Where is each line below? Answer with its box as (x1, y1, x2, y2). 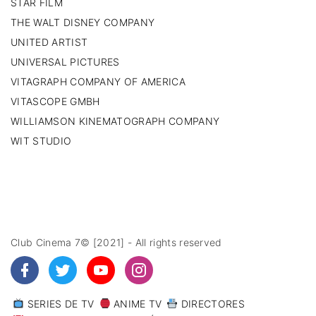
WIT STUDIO (11, 134, 72, 147)
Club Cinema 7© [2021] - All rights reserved (11, 236, 222, 248)
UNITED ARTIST (11, 35, 88, 48)
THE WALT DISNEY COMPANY (11, 16, 155, 28)
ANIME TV (110, 298, 162, 310)
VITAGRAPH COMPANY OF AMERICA (11, 75, 186, 87)
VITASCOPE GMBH (11, 95, 100, 107)
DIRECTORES (178, 298, 245, 310)
